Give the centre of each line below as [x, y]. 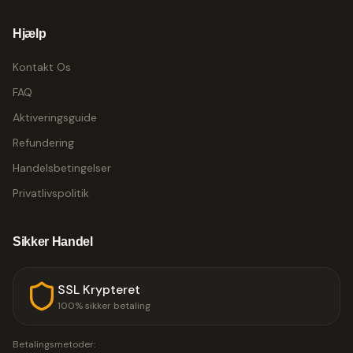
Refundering [43, 143]
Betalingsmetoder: [54, 344]
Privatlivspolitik [51, 193]
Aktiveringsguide [55, 117]
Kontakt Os [42, 67]
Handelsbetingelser [62, 168]
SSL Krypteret [99, 290]
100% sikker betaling [104, 306]
